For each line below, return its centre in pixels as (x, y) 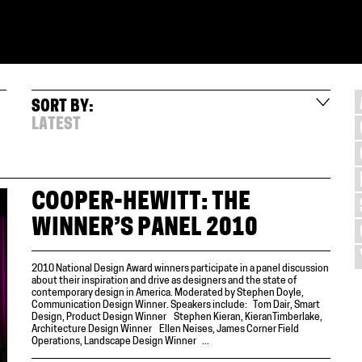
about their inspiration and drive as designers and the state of (164, 281)
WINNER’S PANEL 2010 (145, 229)
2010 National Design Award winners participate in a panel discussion (180, 269)
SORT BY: (63, 107)
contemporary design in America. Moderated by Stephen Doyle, (168, 293)
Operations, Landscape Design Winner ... (120, 341)
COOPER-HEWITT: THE (141, 203)
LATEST (56, 125)
